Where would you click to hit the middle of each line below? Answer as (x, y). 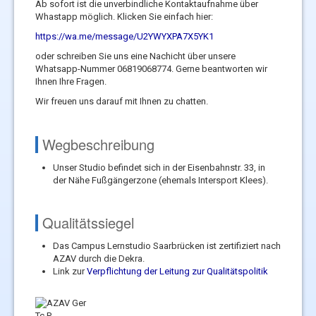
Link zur (70, 271)
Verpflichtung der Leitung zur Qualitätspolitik (177, 271)
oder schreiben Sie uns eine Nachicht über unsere (135, 56)
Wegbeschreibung (98, 144)
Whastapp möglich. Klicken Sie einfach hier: (124, 16)
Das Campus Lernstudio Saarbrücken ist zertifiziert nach (167, 245)
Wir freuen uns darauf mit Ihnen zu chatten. (122, 101)
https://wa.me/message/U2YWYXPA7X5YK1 (124, 36)
